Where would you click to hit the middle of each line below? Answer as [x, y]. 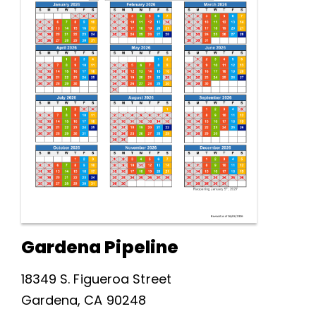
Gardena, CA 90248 [84, 300]
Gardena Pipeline [100, 247]
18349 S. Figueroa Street [96, 279]
